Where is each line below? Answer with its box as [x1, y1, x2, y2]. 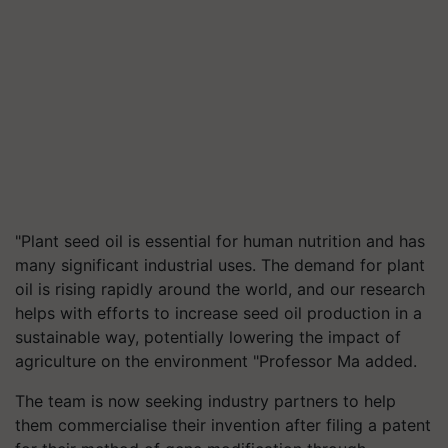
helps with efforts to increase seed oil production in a [15, 303, 422, 323]
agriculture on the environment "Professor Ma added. [15, 351, 417, 371]
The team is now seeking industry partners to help [15, 391, 396, 411]
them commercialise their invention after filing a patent [15, 415, 431, 435]
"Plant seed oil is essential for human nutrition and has [15, 231, 425, 251]
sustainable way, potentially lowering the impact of [15, 327, 401, 347]
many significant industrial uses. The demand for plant [15, 255, 425, 275]
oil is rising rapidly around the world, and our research [15, 279, 425, 299]
